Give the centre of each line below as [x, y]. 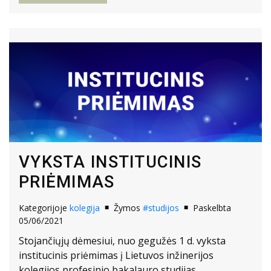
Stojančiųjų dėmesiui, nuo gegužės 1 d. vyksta [122, 241]
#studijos [161, 207]
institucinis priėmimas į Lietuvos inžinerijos [116, 256]
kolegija [85, 207]
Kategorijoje [44, 207]
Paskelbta [212, 207]
